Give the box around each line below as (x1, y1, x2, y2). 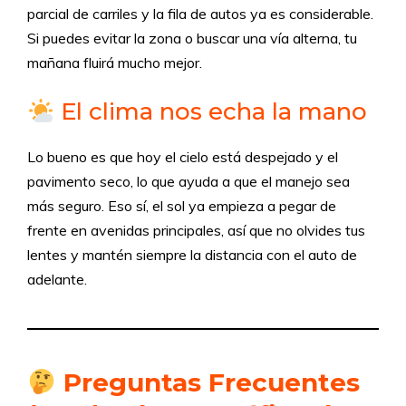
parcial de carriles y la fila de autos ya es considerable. (27, 5, 373, 23)
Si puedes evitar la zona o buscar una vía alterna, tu (27, 29, 357, 47)
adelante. (27, 270, 87, 288)
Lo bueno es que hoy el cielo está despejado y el (27, 148, 338, 166)
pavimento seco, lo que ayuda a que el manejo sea (27, 172, 350, 190)
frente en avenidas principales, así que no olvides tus (27, 221, 365, 239)
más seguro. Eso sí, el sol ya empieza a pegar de (27, 197, 336, 215)
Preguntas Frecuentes (55, 367, 360, 398)
